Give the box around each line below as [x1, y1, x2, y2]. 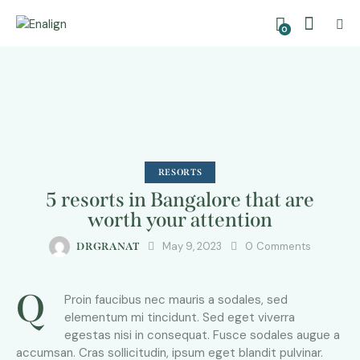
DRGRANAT [76, 240, 140, 253]
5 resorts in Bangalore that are [46, 188, 314, 213]
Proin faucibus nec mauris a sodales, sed [64, 292, 288, 309]
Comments [256, 239, 311, 254]
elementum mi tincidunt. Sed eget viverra [64, 309, 295, 326]
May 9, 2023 [162, 239, 223, 254]
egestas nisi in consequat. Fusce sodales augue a [64, 327, 340, 344]
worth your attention [88, 208, 272, 233]
